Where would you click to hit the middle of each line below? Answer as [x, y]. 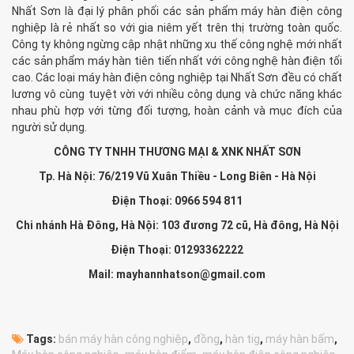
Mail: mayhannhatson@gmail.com [177, 274]
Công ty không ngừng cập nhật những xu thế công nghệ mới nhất [177, 44]
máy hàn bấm [300, 339]
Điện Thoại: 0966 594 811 [177, 200]
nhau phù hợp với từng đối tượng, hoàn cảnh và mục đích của [177, 110]
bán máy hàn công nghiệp [123, 339]
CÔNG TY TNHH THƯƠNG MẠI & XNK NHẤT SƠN [177, 151]
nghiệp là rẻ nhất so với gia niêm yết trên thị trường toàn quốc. [177, 27]
